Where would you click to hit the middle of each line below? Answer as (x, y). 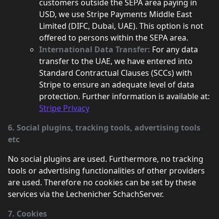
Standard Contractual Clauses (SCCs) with (116, 73)
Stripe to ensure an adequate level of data (117, 85)
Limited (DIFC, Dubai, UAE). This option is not (121, 26)
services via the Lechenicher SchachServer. (86, 194)
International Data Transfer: (96, 49)
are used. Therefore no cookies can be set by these (102, 182)
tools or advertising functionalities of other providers (106, 171)
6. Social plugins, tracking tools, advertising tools (104, 128)
